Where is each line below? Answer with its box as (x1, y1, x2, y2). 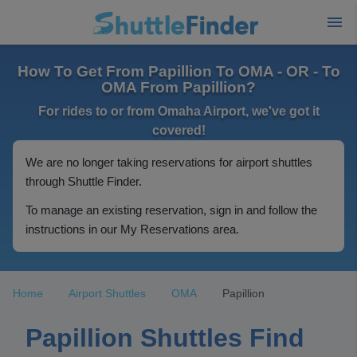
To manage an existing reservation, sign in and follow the (25, 203, 317, 217)
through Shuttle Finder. (25, 175, 142, 188)
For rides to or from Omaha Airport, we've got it (37, 104, 320, 118)
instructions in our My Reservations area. (25, 222, 239, 236)
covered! (151, 124, 206, 137)
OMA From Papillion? (101, 79, 256, 96)
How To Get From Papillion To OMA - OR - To (17, 63, 340, 80)
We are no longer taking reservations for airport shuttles (25, 155, 312, 169)
